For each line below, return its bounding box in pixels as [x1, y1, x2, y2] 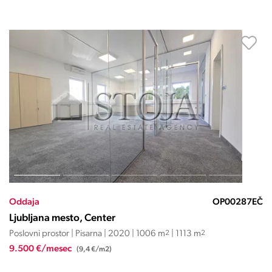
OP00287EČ [212, 198, 263, 207]
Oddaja [8, 198, 39, 207]
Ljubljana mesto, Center [8, 213, 115, 223]
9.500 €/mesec [8, 245, 73, 254]
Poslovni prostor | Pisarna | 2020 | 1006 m [8, 229, 165, 239]
